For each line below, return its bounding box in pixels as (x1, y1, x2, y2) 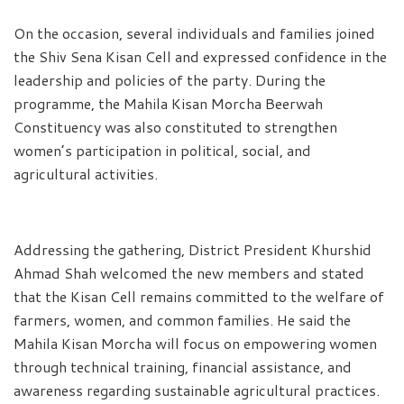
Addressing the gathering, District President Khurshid (14, 238, 372, 260)
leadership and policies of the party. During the (14, 69, 326, 90)
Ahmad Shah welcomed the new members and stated (14, 262, 364, 283)
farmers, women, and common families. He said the (14, 308, 351, 330)
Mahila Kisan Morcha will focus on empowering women (14, 332, 377, 353)
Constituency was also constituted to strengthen (14, 115, 337, 137)
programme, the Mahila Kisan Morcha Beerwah (14, 92, 323, 114)
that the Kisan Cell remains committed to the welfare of (14, 285, 384, 307)
